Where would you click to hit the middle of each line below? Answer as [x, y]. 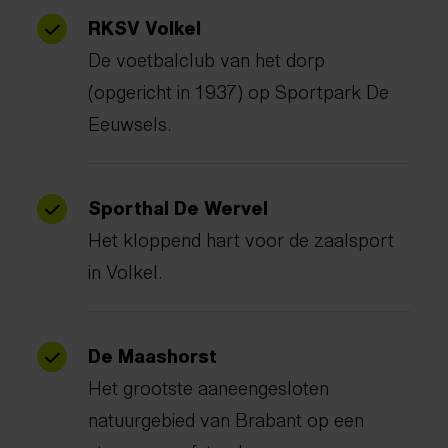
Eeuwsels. [130, 121]
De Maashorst [153, 353]
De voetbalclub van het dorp [207, 57]
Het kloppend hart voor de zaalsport [241, 237]
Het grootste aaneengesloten [209, 385]
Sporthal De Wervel [178, 205]
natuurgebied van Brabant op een [226, 417]
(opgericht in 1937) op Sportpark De [239, 89]
